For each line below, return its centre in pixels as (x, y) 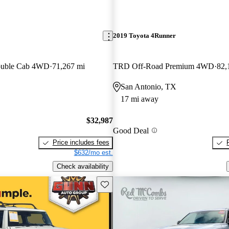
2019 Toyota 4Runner (144, 36)
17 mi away (139, 99)
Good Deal (131, 130)
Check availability (83, 166)
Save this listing (124, 184)
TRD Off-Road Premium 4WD (163, 66)
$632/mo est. (93, 153)
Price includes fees (81, 143)
